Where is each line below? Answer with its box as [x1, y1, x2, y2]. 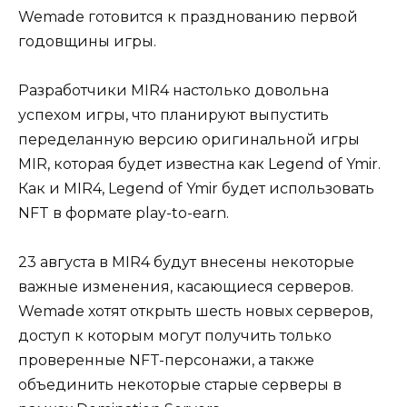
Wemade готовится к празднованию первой [18, 7, 358, 25]
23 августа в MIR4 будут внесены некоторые [18, 253, 354, 272]
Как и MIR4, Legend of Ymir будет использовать [18, 180, 374, 198]
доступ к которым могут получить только [18, 327, 332, 345]
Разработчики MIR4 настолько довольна [18, 82, 329, 100]
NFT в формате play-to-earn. [18, 204, 229, 223]
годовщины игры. [18, 32, 156, 50]
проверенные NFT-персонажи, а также [18, 352, 314, 370]
